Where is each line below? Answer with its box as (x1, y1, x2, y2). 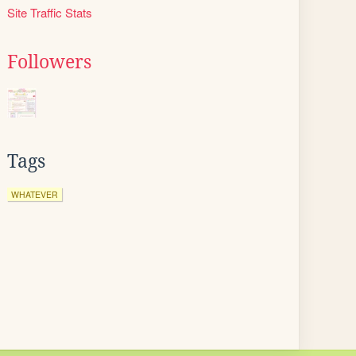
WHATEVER (11, 188, 58, 200)
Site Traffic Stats (7, 4, 92, 21)
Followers (7, 52, 91, 72)
